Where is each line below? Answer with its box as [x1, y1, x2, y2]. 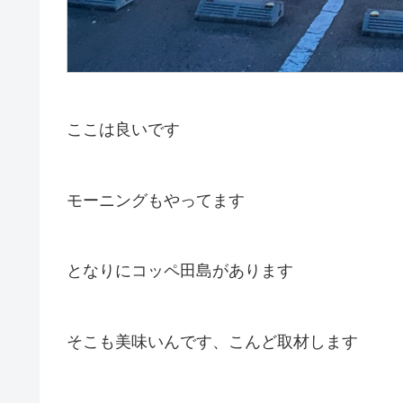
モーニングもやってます [67, 191, 245, 210]
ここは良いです [67, 120, 180, 139]
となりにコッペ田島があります [67, 262, 293, 281]
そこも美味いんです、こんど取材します [67, 333, 358, 352]
